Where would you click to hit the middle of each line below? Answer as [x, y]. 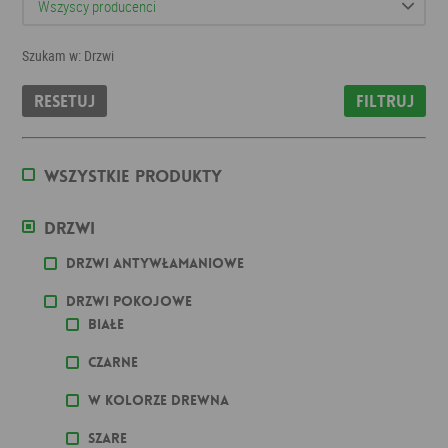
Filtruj [384, 101]
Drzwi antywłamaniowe [155, 263]
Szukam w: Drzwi [68, 55]
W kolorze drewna [159, 400]
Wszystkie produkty [133, 176]
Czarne [113, 362]
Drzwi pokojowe [129, 301]
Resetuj [65, 101]
